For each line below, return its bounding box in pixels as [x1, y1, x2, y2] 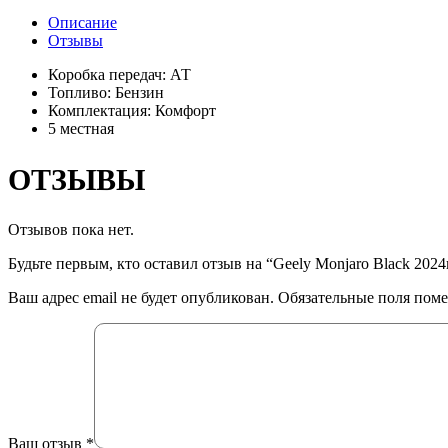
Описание [48, 13, 117, 31]
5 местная [48, 119, 114, 137]
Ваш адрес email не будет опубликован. [8, 288, 274, 306]
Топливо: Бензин [48, 83, 164, 101]
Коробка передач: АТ [48, 65, 191, 83]
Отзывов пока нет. [8, 220, 134, 238]
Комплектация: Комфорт [48, 101, 216, 119]
